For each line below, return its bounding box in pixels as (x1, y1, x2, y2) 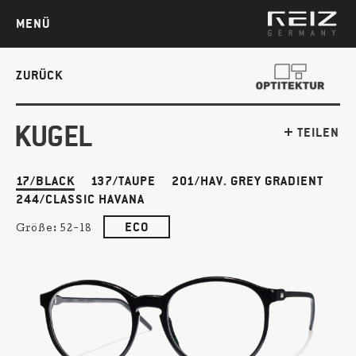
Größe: (16, 225, 60, 234)
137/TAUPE (91, 172, 156, 189)
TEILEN (294, 124, 339, 141)
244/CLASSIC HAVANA (16, 191, 145, 207)
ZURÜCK (16, 67, 63, 83)
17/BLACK (16, 172, 75, 189)
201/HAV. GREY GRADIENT (172, 172, 323, 189)
